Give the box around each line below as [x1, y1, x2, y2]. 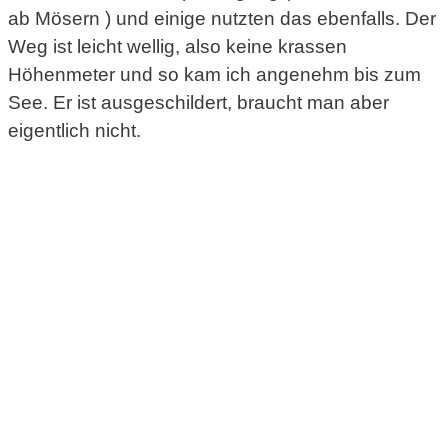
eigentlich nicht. [8, 120, 141, 142]
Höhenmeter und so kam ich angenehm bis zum [8, 64, 421, 86]
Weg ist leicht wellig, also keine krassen [8, 36, 347, 58]
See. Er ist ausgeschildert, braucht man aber [8, 92, 389, 114]
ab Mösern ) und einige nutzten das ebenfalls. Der [8, 8, 436, 30]
